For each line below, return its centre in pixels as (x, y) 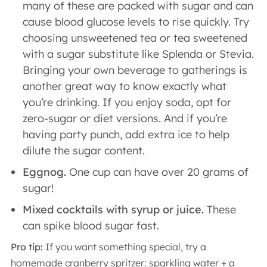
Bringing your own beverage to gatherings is (135, 70)
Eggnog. (44, 172)
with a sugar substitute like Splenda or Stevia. (138, 54)
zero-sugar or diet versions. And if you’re (125, 118)
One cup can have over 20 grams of (157, 172)
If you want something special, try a (125, 247)
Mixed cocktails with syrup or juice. (113, 209)
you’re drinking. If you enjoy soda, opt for (127, 102)
